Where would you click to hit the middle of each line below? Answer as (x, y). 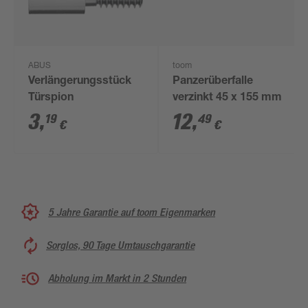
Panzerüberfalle (213, 82)
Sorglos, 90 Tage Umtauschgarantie (120, 245)
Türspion (51, 98)
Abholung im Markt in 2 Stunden (117, 278)
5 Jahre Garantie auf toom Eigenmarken (132, 212)
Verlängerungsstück (80, 82)
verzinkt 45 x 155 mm (228, 98)
